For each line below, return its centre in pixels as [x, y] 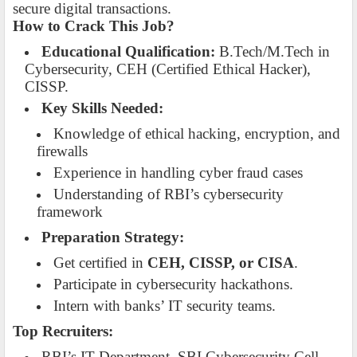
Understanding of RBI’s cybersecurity [169, 194]
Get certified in [100, 263]
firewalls [62, 151]
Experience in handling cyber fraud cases [178, 173]
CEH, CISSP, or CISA [221, 263]
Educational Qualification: [128, 52]
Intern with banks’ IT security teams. [165, 306]
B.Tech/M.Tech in [273, 52]
